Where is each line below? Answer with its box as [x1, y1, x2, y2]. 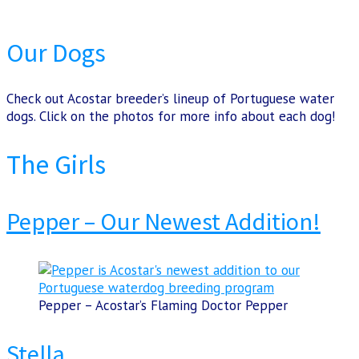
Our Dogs [6, 36, 106, 69]
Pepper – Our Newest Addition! [6, 205, 321, 236]
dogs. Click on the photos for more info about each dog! [6, 107, 335, 126]
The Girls [6, 147, 106, 182]
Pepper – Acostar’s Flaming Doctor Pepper [38, 296, 288, 314]
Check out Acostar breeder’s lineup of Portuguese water [6, 90, 334, 108]
